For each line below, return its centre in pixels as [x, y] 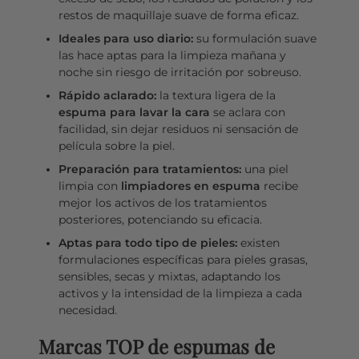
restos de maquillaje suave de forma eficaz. [178, 15]
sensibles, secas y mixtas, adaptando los [169, 276]
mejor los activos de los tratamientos [162, 202]
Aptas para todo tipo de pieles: [147, 242]
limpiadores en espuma [190, 186]
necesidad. [87, 310]
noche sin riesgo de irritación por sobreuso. [179, 72]
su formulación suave [254, 38]
